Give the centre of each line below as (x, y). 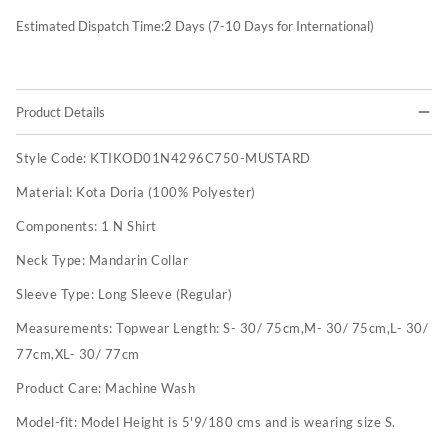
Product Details (60, 112)
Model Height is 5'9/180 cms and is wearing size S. (238, 422)
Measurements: (66, 328)
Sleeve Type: (57, 294)
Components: (58, 226)
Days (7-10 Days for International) (274, 26)
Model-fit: (46, 422)
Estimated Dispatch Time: (90, 26)
